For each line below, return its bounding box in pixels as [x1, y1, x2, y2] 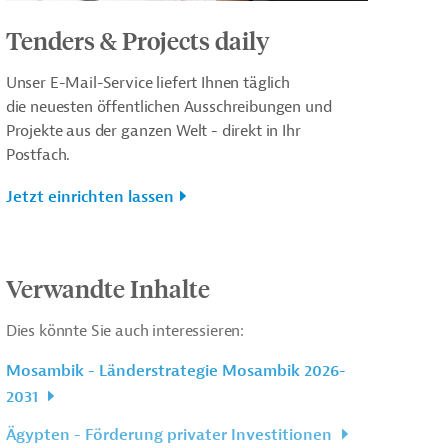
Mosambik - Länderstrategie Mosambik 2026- [5, 360, 346, 381]
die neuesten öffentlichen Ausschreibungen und [5, 96, 332, 117]
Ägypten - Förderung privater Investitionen [5, 424, 336, 445]
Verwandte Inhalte [5, 272, 210, 303]
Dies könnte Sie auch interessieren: [5, 320, 245, 341]
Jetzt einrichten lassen [5, 186, 174, 207]
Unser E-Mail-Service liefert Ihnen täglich [5, 72, 290, 93]
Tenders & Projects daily [5, 24, 270, 55]
